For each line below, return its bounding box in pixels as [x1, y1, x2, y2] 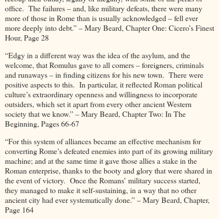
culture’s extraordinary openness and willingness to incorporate [5, 89, 197, 100]
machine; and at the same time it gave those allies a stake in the [5, 155, 197, 166]
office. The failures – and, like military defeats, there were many [5, 3, 202, 14]
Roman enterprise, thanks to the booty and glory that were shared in [5, 165, 212, 176]
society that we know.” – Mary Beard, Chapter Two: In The [5, 109, 186, 119]
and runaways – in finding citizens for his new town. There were [5, 69, 203, 80]
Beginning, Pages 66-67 [5, 118, 79, 129]
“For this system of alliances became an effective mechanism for [5, 136, 201, 147]
